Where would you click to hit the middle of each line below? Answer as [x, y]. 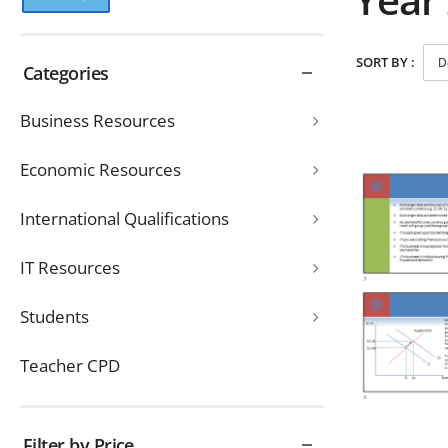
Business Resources [97, 120]
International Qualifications [124, 218]
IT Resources [70, 267]
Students [54, 316]
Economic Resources [100, 169]
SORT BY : [385, 62]
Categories [66, 73]
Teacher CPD [70, 365]
